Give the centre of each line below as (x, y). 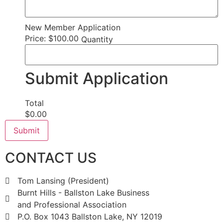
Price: (35, 38)
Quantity (97, 39)
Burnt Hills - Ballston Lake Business (83, 193)
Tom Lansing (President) (63, 181)
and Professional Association (72, 205)
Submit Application (97, 78)
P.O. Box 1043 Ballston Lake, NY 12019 (90, 217)
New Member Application (73, 27)
